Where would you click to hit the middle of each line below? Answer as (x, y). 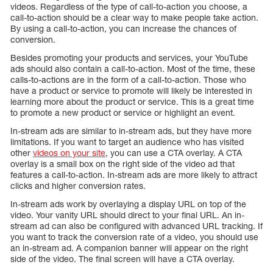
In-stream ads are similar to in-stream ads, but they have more (131, 130)
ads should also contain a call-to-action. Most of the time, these (133, 68)
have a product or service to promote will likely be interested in (131, 90)
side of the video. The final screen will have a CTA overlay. (122, 258)
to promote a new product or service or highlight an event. (123, 112)
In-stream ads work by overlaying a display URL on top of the (128, 204)
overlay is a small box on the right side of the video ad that (122, 163)
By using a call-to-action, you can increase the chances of (123, 28)
